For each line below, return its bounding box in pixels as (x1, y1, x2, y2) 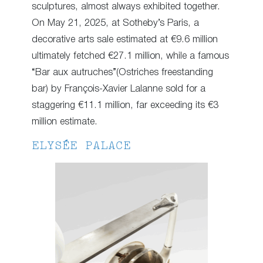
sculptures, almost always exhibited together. (32, 2, 220, 12)
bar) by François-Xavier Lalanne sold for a (32, 85, 205, 94)
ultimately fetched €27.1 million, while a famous (32, 52, 229, 61)
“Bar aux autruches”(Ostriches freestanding (32, 68, 213, 77)
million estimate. (32, 117, 97, 127)
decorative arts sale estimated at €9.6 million (32, 35, 218, 45)
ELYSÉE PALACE (32, 140, 131, 152)
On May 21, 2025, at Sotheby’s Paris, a (32, 19, 199, 28)
